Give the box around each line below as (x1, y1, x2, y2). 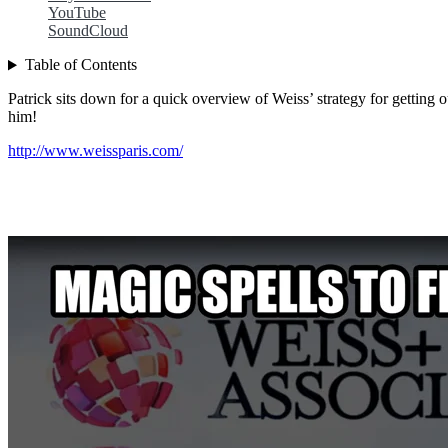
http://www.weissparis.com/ (8, 142, 183, 160)
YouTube (48, 4, 106, 22)
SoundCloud (48, 22, 128, 40)
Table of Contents (24, 56, 137, 74)
